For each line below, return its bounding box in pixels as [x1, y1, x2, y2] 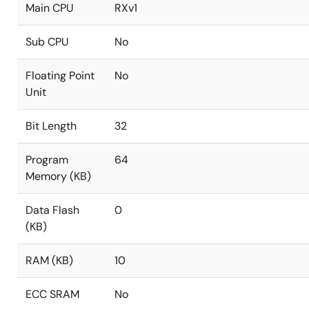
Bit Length [26, 119, 77, 133]
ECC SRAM [26, 287, 79, 301]
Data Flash [26, 203, 79, 217]
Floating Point [26, 68, 94, 83]
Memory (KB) [26, 169, 91, 183]
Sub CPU [26, 34, 69, 49]
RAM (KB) [26, 253, 73, 268]
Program [26, 152, 68, 167]
